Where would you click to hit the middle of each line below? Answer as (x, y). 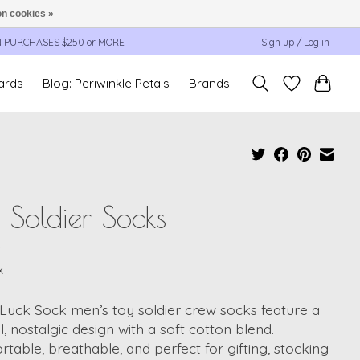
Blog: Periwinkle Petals (106, 84)
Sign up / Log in (296, 42)
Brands (210, 84)
